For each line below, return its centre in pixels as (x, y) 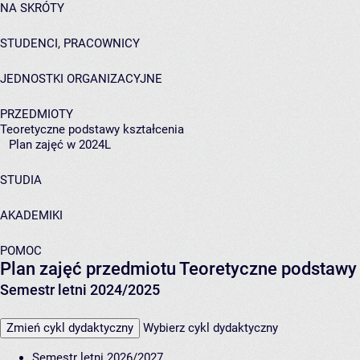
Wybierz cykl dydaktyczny (211, 328)
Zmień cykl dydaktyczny (70, 328)
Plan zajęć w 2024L (60, 145)
